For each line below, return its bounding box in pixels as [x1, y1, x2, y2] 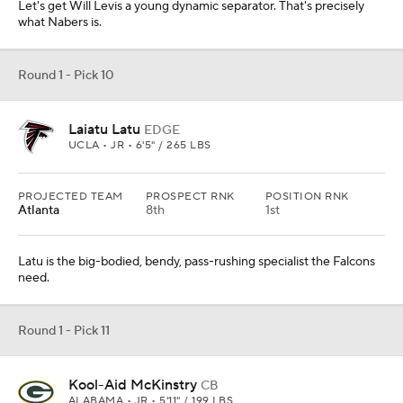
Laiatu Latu [68, 121, 140, 139]
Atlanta [18, 202, 59, 219]
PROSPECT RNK [146, 190, 235, 203]
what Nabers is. [18, 14, 102, 31]
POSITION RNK [265, 190, 349, 203]
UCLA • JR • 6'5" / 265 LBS [68, 139, 211, 152]
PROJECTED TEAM [18, 190, 123, 203]
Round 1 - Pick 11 [18, 323, 110, 339]
